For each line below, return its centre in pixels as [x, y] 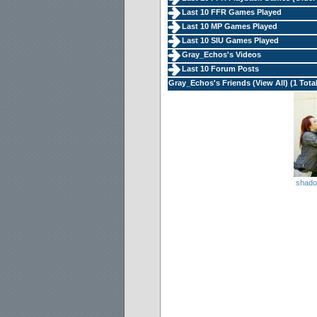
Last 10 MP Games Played [230, 26]
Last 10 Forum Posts [220, 69]
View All [270, 83]
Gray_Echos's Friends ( [212, 83]
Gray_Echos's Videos [221, 54]
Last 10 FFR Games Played [232, 12]
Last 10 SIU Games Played [230, 40]
